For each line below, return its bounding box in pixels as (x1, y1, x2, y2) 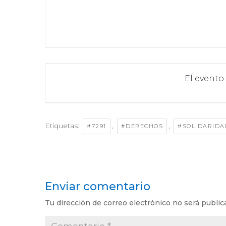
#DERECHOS (121, 122, 163, 130)
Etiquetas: (45, 121, 81, 130)
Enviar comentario (45, 179, 150, 193)
